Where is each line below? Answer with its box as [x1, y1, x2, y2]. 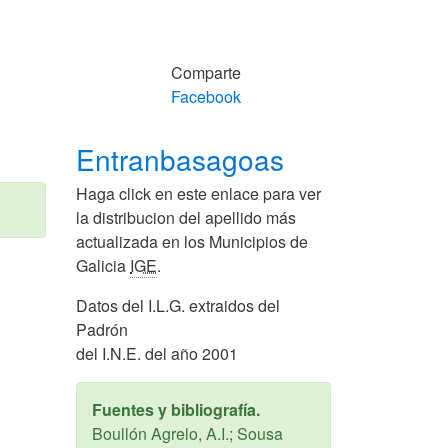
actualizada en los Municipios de [76, 229, 308, 253]
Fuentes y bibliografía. [92, 397, 260, 421]
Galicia [76, 253, 130, 277]
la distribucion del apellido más [76, 205, 296, 229]
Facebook [171, 84, 241, 108]
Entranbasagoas [76, 138, 292, 179]
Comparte [171, 60, 241, 84]
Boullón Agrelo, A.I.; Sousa [92, 421, 283, 445]
